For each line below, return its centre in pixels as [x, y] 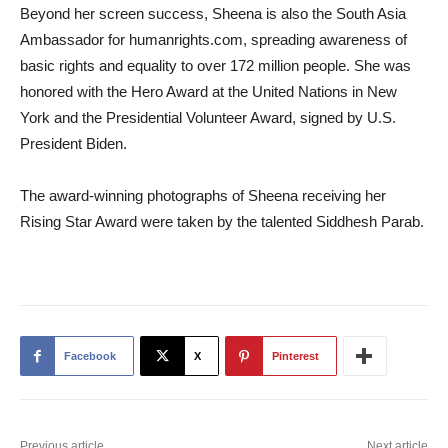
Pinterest [295, 356]
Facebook [90, 356]
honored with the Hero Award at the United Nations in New [208, 92]
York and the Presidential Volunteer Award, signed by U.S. [208, 118]
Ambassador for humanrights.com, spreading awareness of [213, 40]
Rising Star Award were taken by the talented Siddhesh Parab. [222, 222]
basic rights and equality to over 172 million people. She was [215, 66]
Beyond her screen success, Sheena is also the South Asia [213, 14]
